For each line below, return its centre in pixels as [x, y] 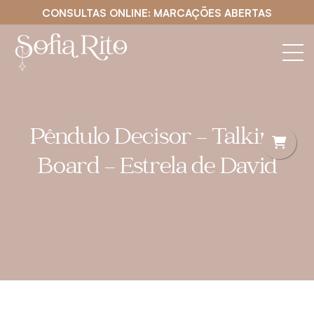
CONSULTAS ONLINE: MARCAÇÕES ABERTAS [157, 13]
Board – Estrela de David [157, 169]
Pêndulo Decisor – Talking [157, 139]
